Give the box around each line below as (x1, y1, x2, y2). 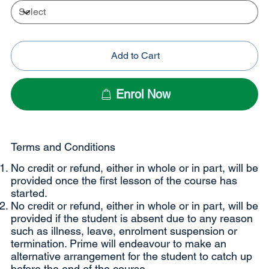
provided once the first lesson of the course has (10, 174, 237, 187)
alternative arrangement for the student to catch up (10, 250, 252, 263)
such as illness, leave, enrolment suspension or (10, 225, 237, 238)
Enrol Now (115, 87, 171, 102)
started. (10, 187, 47, 200)
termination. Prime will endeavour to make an (10, 237, 226, 250)
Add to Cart (110, 50, 160, 62)
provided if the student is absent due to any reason (10, 212, 253, 225)
